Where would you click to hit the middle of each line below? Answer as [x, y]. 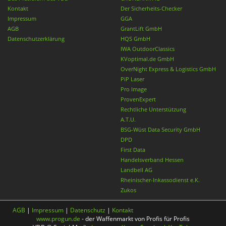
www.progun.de [58, 218]
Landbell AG [136, 169]
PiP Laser [132, 79]
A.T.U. [128, 119]
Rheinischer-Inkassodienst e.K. [160, 180]
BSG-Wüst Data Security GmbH [160, 129]
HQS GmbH [135, 38]
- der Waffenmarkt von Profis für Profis [135, 218]
